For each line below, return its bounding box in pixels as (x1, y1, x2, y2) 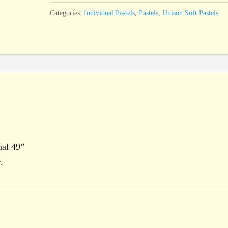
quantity (49, 2, 80, 12)
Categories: (50, 9, 84, 17)
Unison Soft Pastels (162, 9, 219, 17)
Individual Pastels (84, 9, 135, 17)
